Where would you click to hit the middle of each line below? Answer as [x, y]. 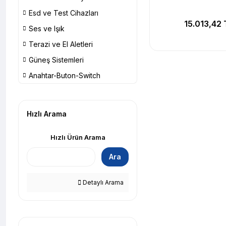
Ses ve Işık [47, 29]
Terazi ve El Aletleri [61, 44]
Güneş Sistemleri [56, 60]
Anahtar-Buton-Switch [65, 75]
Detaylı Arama [102, 182]
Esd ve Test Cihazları [64, 13]
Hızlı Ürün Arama [78, 137]
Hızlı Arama [47, 114]
